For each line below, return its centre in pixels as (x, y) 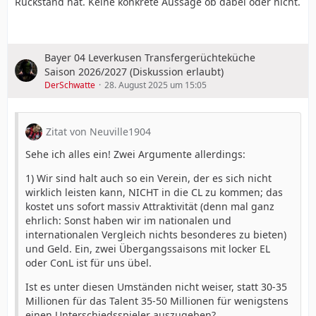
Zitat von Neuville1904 (98, 131)
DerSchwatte (70, 85)
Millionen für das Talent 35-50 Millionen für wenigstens (157, 300)
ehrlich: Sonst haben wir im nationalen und (128, 220)
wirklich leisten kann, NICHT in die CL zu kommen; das (154, 192)
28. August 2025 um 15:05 (156, 85)
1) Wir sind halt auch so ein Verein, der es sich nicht (148, 178)
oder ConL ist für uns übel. (89, 262)
